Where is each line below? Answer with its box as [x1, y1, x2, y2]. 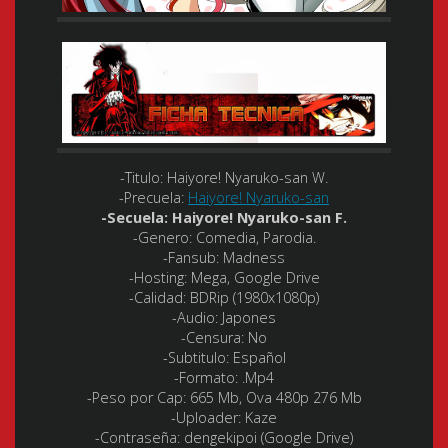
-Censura [181, 327, 241, 347]
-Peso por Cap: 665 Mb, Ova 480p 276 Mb [86, 387, 362, 407]
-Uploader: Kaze [171, 407, 277, 427]
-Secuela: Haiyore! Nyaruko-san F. [101, 207, 347, 227]
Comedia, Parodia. [191, 227, 316, 247]
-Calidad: [129, 287, 186, 307]
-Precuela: [119, 187, 188, 207]
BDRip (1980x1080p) [186, 287, 319, 307]
